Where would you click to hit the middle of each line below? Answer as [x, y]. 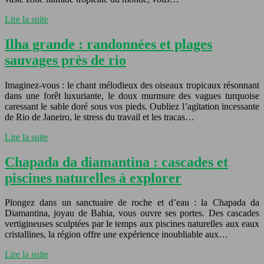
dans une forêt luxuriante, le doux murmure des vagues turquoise [132, 95]
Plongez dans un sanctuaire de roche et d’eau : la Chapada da [132, 203]
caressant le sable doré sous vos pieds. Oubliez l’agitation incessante [132, 106]
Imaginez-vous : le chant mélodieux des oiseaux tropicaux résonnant [132, 85]
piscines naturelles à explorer [93, 178]
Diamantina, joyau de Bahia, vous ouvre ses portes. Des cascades [132, 213]
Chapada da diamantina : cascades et [116, 162]
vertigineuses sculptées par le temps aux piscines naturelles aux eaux [132, 224]
